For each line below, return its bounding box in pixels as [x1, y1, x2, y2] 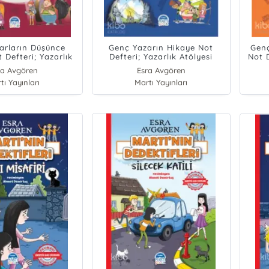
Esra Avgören [136, 65, 186, 75]
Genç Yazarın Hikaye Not [109, 43, 214, 52]
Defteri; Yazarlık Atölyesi [109, 52, 213, 61]
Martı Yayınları [134, 77, 188, 87]
